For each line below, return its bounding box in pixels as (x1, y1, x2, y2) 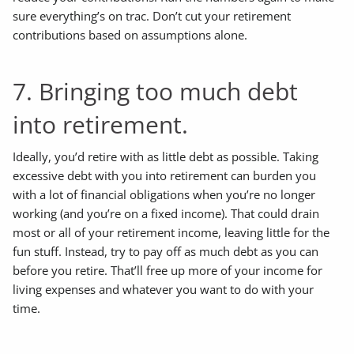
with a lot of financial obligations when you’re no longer (13, 186, 316, 203)
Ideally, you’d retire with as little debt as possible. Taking (13, 149, 319, 165)
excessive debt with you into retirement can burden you (13, 168, 317, 184)
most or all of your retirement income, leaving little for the (13, 224, 330, 241)
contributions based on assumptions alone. (13, 26, 248, 43)
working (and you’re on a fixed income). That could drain (13, 205, 320, 222)
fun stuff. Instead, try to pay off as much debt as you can (13, 243, 319, 260)
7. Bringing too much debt (13, 74, 299, 107)
